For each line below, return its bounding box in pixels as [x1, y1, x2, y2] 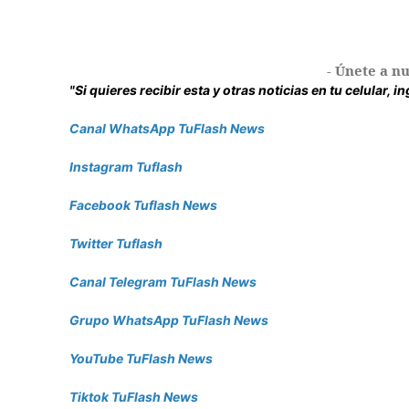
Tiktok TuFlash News [69, 388, 198, 404]
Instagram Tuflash [69, 158, 183, 174]
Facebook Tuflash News [69, 196, 217, 213]
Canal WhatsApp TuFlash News [69, 120, 265, 136]
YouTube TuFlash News [69, 350, 213, 366]
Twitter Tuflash [69, 235, 163, 251]
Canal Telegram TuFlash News [69, 273, 257, 289]
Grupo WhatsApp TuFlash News [69, 311, 268, 328]
